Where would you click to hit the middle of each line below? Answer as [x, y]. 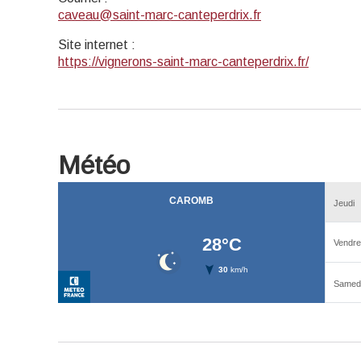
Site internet [93, 45]
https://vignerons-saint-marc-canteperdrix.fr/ [183, 62]
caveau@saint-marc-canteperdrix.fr [160, 15]
